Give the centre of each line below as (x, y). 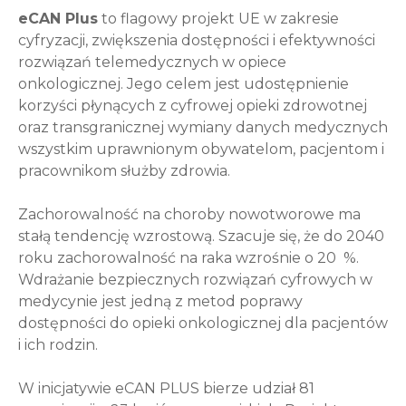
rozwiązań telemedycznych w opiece (152, 63)
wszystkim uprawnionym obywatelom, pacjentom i (201, 150)
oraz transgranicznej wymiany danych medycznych (203, 128)
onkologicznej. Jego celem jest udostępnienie (184, 84)
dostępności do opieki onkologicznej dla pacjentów (203, 324)
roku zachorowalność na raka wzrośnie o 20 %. (188, 258)
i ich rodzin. (58, 345)
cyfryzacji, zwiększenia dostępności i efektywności (197, 41)
